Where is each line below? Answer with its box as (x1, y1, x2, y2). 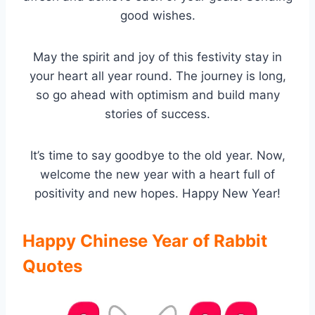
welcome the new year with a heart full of (40, 167, 275, 182)
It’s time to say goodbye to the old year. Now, (30, 148, 285, 163)
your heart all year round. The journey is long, (29, 69, 286, 84)
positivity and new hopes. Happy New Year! (34, 186, 281, 201)
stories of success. (105, 107, 210, 122)
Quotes (22, 256, 82, 277)
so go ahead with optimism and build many (35, 88, 280, 103)
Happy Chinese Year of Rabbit (22, 231, 267, 252)
